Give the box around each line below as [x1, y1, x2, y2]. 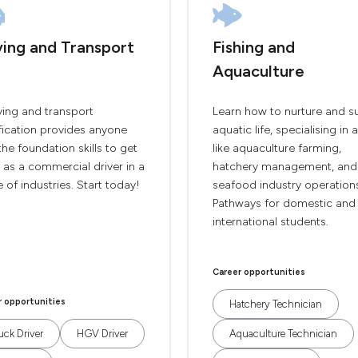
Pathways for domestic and [213, 197, 356, 210]
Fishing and [213, 38, 295, 57]
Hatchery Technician [229, 298, 322, 310]
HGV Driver [77, 328, 128, 340]
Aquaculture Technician [229, 328, 337, 340]
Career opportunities [213, 267, 305, 277]
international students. [213, 215, 328, 229]
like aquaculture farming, [213, 141, 341, 155]
